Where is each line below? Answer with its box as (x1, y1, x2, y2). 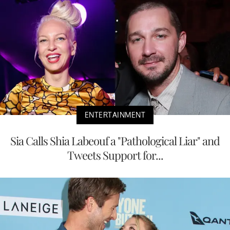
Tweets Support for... (67, 147, 163, 163)
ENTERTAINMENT (84, 110, 146, 119)
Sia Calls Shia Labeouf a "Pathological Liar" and (10, 132, 220, 148)
